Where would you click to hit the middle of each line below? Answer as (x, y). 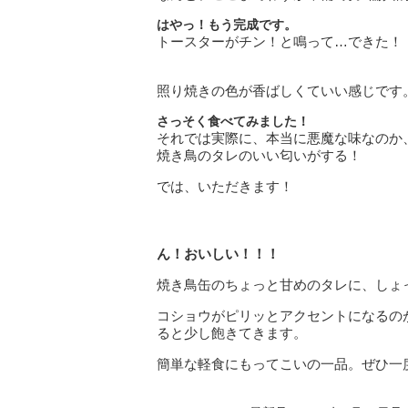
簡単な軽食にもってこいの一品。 (259, 364)
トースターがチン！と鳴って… (252, 41)
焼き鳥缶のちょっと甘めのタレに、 (266, 285)
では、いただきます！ (225, 186)
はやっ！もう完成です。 (227, 25)
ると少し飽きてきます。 (232, 333)
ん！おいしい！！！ (218, 254)
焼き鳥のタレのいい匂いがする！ (259, 155)
